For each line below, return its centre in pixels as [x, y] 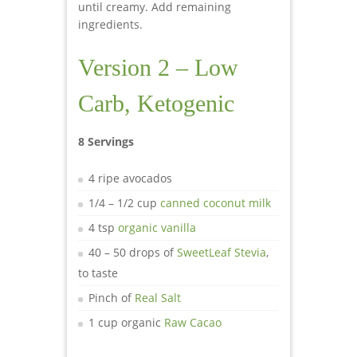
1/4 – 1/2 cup [124, 203]
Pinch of [112, 298]
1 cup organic [126, 323]
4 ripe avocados [130, 178]
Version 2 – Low [158, 68]
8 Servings [106, 142]
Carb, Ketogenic [156, 104]
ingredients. [110, 25]
